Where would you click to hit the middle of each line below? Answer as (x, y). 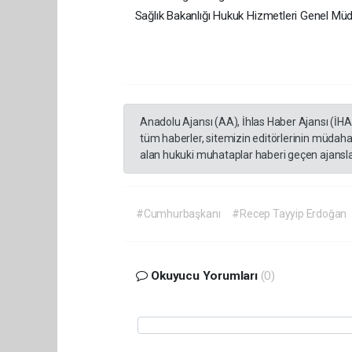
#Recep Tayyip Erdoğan (290, 214)
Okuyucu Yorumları (204, 276)
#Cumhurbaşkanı (178, 214)
